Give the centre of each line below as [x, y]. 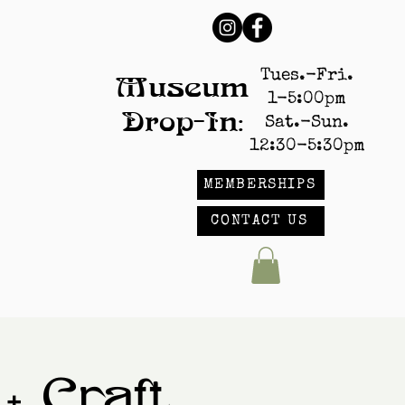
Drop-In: [183, 122]
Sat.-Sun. [307, 123]
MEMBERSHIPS [259, 185]
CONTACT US [259, 221]
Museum [183, 88]
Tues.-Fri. [307, 76]
